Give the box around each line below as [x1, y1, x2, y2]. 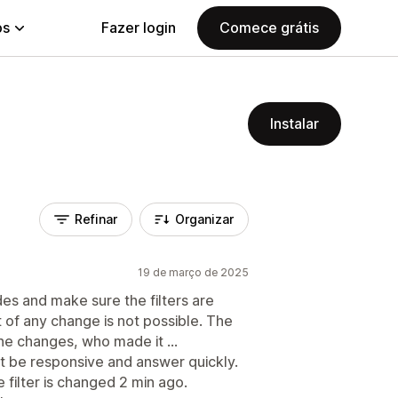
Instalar [270, 115, 319, 132]
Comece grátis [219, 19, 319, 36]
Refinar [75, 211, 117, 227]
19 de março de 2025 [138, 266, 249, 279]
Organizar [175, 211, 234, 227]
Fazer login [101, 19, 176, 36]
